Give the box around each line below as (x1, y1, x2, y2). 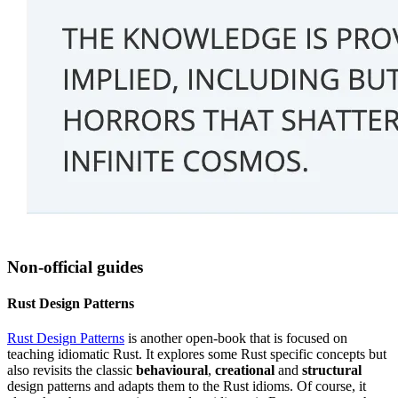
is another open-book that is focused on (124, 330, 347, 346)
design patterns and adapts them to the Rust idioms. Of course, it (7, 378, 366, 394)
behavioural (136, 362, 208, 378)
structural (302, 362, 362, 378)
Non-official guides (7, 257, 143, 276)
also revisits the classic (7, 362, 136, 378)
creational (215, 362, 275, 378)
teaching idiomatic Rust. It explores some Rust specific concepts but (7, 346, 386, 362)
